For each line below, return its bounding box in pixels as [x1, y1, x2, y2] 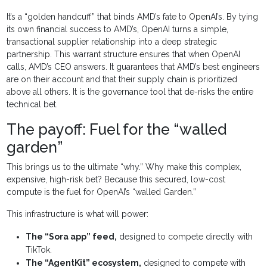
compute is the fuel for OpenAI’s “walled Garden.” [7, 187, 197, 197]
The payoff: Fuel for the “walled [7, 120, 227, 139]
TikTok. [26, 245, 52, 255]
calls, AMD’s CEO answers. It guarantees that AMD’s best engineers [7, 62, 260, 72]
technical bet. [7, 100, 58, 110]
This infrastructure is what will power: [7, 209, 149, 219]
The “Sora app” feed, [26, 232, 117, 242]
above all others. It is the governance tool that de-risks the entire [7, 87, 254, 97]
